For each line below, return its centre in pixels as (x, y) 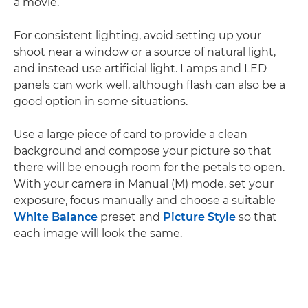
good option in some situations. (101, 101)
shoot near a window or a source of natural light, (145, 52)
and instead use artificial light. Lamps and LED (140, 68)
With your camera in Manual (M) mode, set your (144, 184)
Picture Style (199, 217)
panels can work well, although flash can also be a (150, 85)
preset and (130, 217)
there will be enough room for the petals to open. (149, 167)
